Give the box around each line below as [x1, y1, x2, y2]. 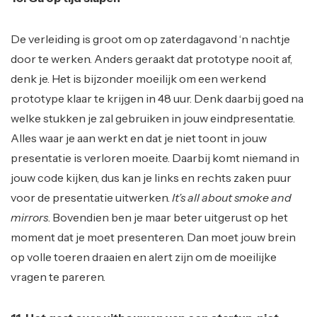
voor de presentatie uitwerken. [11, 190, 172, 204]
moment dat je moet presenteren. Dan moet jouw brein [11, 229, 296, 244]
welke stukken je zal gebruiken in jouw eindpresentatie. [11, 110, 295, 125]
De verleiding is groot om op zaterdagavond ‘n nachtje [11, 31, 290, 46]
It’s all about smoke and [172, 190, 292, 204]
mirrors [11, 209, 48, 224]
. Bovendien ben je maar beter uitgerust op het [48, 209, 288, 224]
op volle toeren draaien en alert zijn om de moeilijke [11, 249, 277, 264]
